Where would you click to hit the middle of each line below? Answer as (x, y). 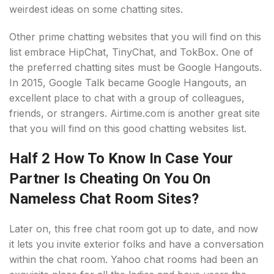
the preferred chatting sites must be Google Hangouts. (135, 67)
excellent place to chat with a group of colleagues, (127, 98)
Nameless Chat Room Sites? (104, 199)
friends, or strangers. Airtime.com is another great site (135, 113)
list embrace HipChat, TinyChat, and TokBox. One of (131, 52)
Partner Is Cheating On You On (110, 179)
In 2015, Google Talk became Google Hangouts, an (128, 83)
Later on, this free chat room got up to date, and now (134, 229)
